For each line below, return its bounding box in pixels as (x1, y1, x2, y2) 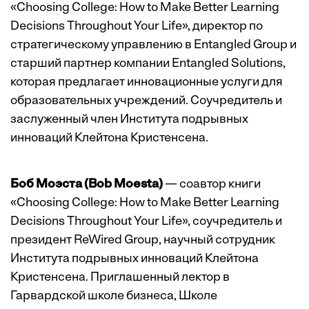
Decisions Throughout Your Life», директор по (10, 20, 263, 34)
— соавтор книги (163, 178, 261, 192)
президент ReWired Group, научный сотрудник (10, 234, 275, 248)
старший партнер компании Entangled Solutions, (10, 57, 286, 71)
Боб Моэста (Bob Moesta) (10, 178, 163, 192)
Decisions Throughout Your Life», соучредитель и (10, 215, 282, 229)
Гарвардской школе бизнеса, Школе (10, 290, 217, 303)
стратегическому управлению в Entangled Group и (10, 39, 297, 52)
